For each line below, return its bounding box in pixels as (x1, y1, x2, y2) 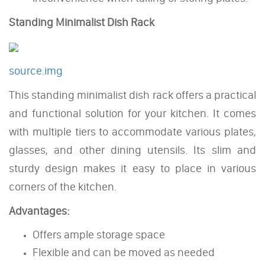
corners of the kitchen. (9, 179, 117, 193)
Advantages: (9, 203, 70, 218)
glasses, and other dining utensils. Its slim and (9, 143, 256, 157)
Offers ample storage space (33, 227, 165, 241)
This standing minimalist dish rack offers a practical (9, 88, 256, 102)
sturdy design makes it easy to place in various (9, 161, 256, 175)
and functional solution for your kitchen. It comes (9, 106, 256, 120)
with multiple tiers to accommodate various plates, (9, 124, 256, 138)
